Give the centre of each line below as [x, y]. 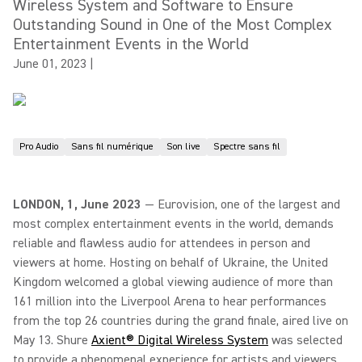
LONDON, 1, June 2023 [77, 204]
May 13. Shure [52, 340]
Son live [183, 147]
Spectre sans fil [247, 147]
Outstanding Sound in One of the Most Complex [173, 25]
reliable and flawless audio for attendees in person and [162, 243]
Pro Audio [39, 147]
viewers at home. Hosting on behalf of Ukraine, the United [170, 263]
